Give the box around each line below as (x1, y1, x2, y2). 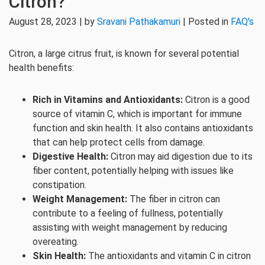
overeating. (33, 236, 79, 247)
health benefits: (9, 62, 74, 73)
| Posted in (180, 16, 231, 27)
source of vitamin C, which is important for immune (33, 108, 242, 119)
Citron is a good (183, 94, 250, 105)
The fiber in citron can (127, 193, 220, 205)
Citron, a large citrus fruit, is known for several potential (9, 48, 239, 59)
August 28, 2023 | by (9, 16, 97, 27)
